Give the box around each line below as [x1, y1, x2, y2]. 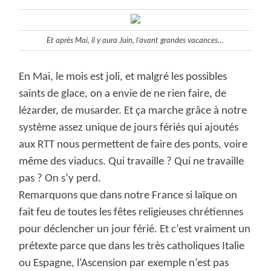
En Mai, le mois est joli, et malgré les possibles [19, 71, 227, 83]
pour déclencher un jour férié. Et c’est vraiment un [19, 224, 251, 236]
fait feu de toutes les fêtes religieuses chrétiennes [19, 207, 244, 219]
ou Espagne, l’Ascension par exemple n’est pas [19, 258, 229, 270]
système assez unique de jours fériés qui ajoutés [19, 122, 239, 134]
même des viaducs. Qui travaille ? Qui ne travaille [19, 156, 244, 168]
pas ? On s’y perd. [19, 173, 104, 185]
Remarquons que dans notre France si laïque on [19, 190, 238, 202]
